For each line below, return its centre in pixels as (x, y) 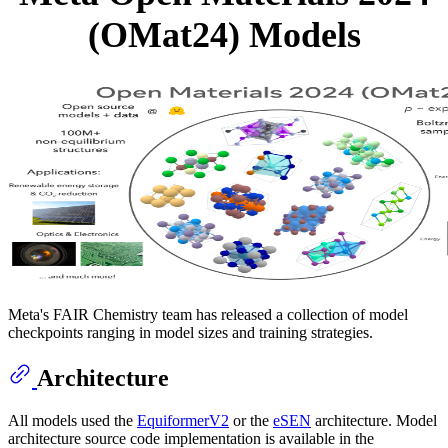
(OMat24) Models (224, 35)
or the (251, 421)
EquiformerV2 (183, 421)
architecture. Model (374, 421)
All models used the (72, 421)
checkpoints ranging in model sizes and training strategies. (190, 333)
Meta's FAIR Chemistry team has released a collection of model (208, 315)
